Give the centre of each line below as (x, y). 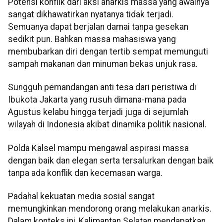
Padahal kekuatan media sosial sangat (81, 196)
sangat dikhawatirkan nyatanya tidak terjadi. (91, 14)
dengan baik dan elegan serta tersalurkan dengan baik (111, 160)
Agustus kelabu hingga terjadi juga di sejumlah (98, 112)
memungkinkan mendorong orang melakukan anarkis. (110, 208)
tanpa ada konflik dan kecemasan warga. (85, 173)
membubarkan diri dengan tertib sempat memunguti (108, 51)
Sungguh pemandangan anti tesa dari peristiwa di (102, 87)
